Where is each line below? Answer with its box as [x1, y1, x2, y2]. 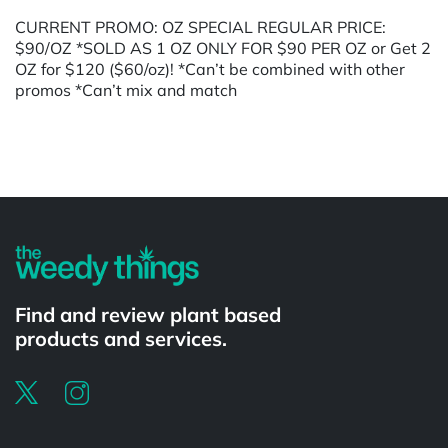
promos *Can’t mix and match [15, 79, 253, 100]
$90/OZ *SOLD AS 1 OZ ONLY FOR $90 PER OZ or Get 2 [15, 37, 431, 58]
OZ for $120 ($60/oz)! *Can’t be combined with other [15, 58, 405, 79]
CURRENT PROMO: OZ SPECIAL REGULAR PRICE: [15, 16, 386, 37]
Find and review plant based [15, 301, 281, 327]
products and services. [15, 325, 227, 351]
